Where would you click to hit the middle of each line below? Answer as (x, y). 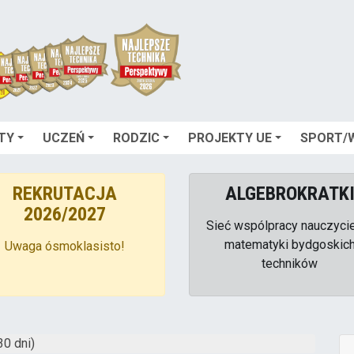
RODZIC (136, 137)
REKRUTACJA (64, 193)
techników (290, 263)
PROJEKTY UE (230, 137)
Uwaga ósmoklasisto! (64, 246)
